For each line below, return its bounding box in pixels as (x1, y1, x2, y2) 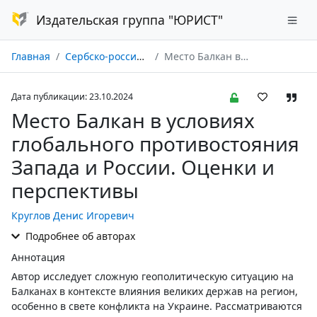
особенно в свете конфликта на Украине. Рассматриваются (11, 299, 302, 313)
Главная (11, 50, 50, 63)
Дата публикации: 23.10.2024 (11, 90, 133, 103)
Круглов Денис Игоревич (11, 209, 134, 222)
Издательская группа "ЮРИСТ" (35, 11, 223, 28)
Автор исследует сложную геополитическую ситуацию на (11, 270, 294, 283)
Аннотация (11, 250, 65, 264)
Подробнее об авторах (23, 229, 136, 243)
